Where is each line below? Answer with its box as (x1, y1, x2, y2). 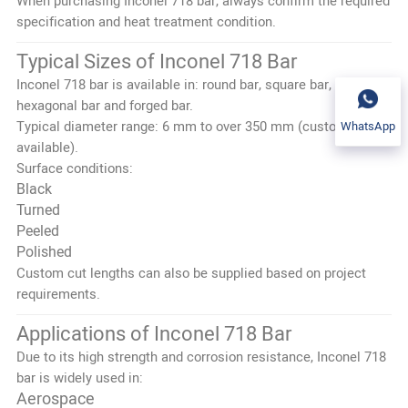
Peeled (15, 219, 59, 242)
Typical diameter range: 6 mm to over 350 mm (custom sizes (15, 116, 383, 137)
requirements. (15, 283, 100, 304)
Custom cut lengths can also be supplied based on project (15, 262, 366, 283)
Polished (15, 240, 72, 263)
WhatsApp (341, 117, 395, 135)
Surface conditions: (15, 158, 133, 178)
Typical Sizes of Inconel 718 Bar (15, 46, 297, 76)
